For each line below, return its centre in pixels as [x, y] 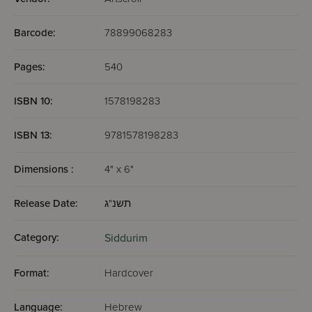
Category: [37, 237]
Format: [32, 273]
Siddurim [126, 238]
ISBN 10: [33, 101]
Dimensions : [44, 169]
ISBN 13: [33, 135]
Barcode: [35, 33]
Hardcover [129, 273]
